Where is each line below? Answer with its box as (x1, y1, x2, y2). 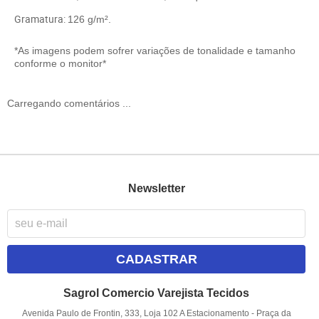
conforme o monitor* (14, 57, 106, 69)
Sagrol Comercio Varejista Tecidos (63, 286, 250, 299)
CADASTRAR (115, 251, 197, 266)
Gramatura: (14, 11, 68, 26)
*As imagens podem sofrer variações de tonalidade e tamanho (14, 44, 296, 56)
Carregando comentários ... (7, 97, 131, 109)
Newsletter (127, 182, 185, 195)
